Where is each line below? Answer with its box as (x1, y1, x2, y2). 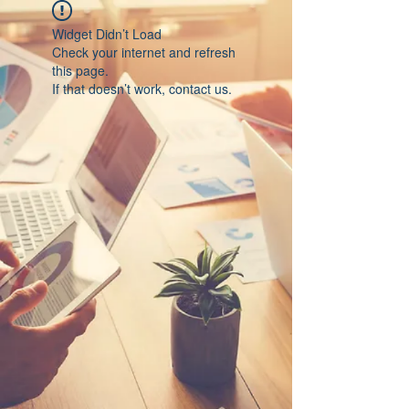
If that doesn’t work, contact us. (52, 79, 232, 98)
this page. (52, 61, 109, 79)
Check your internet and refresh (52, 43, 236, 61)
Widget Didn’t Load (52, 25, 162, 43)
